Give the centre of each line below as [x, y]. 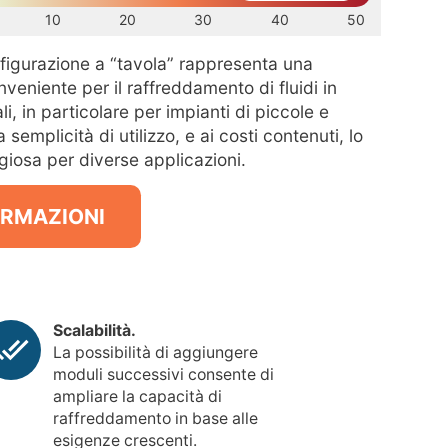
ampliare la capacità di [137, 397]
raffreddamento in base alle [155, 419]
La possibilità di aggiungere [155, 353]
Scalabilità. [94, 331]
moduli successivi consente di [163, 375]
